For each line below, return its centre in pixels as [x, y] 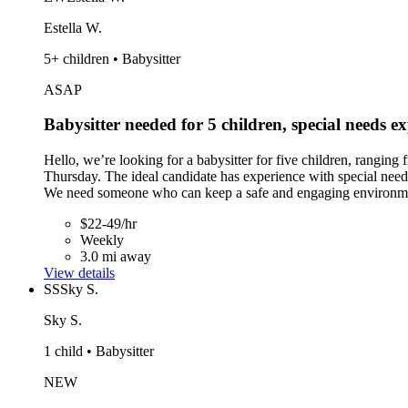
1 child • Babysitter [99, 351]
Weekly [102, 240]
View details [79, 272]
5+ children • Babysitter [112, 58]
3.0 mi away [116, 256]
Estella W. [73, 27]
